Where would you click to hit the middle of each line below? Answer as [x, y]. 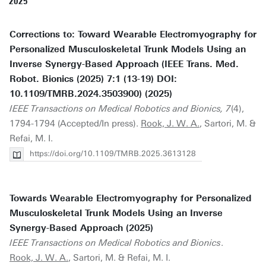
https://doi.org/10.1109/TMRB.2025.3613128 [113, 153]
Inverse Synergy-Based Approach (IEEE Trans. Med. [124, 64]
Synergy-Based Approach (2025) [81, 228]
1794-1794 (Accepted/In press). [75, 123]
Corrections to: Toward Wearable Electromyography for [133, 34]
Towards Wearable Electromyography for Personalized [131, 198]
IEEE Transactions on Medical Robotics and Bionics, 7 [120, 109]
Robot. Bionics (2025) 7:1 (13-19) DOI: [93, 79]
